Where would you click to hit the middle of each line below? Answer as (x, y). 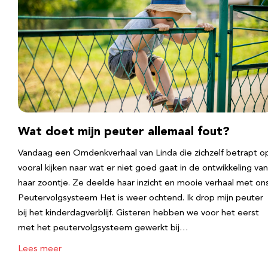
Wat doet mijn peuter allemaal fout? (124, 132)
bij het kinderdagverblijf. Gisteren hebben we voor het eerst (138, 213)
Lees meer (40, 249)
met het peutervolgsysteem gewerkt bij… (103, 228)
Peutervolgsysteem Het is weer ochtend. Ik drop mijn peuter (141, 198)
